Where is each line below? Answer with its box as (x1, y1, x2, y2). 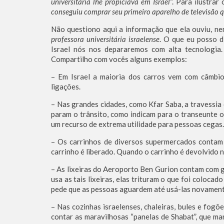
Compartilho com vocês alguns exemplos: (51, 54, 187, 64)
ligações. (51, 82, 80, 91)
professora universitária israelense (51, 34, 159, 44)
